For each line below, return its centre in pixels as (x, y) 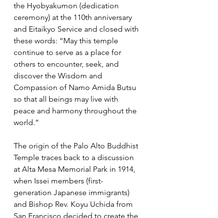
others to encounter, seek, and (67, 64)
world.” (26, 122)
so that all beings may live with (67, 99)
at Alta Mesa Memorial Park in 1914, (75, 169)
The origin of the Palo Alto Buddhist (77, 145)
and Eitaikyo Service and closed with (77, 29)
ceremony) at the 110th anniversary (74, 17)
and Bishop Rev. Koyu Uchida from (74, 204)
